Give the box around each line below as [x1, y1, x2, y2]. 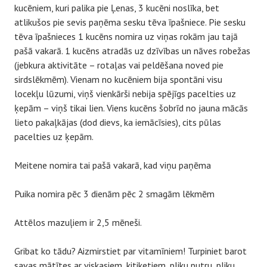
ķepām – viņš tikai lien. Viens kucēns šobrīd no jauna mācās [14, 102, 248, 114]
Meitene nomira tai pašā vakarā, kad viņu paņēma [14, 159, 211, 171]
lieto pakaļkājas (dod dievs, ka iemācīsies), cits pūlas [14, 116, 221, 128]
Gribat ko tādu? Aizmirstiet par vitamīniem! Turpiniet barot [14, 245, 247, 257]
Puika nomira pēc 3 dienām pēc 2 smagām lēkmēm [14, 188, 215, 200]
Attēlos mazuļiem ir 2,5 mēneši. [14, 216, 142, 228]
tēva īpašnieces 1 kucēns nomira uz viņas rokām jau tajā [14, 30, 238, 42]
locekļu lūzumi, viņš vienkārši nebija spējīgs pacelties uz [14, 88, 236, 100]
